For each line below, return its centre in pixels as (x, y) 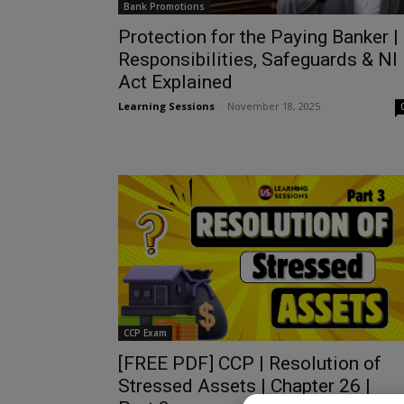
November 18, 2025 (273, 106)
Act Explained (175, 82)
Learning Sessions (166, 106)
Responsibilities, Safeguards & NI (257, 59)
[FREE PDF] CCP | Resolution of (249, 363)
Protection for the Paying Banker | (258, 37)
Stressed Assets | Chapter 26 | (244, 386)
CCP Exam (145, 332)
